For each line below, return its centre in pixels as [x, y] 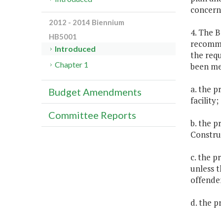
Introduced [75, 49]
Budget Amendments [95, 92]
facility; [204, 101]
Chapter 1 [72, 65]
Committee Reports [92, 115]
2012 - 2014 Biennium [87, 22]
